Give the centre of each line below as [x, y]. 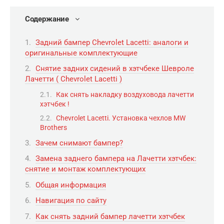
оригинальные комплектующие [81, 53]
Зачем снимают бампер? [79, 143]
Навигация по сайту [71, 201]
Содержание [47, 19]
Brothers [53, 128]
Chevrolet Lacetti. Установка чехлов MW [121, 118]
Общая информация [71, 185]
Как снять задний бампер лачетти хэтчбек [110, 216]
